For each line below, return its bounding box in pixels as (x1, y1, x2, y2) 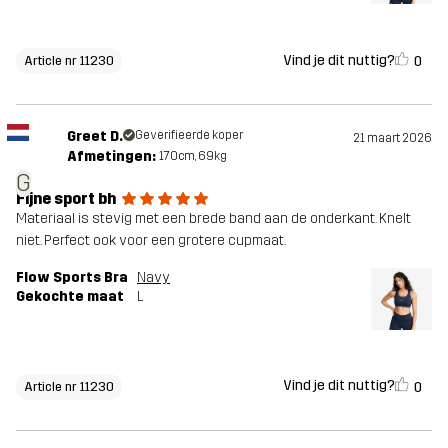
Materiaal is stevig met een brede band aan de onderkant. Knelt (16, 210, 411, 228)
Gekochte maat (16, 288, 124, 306)
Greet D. (66, 128, 123, 146)
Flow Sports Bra (16, 269, 128, 287)
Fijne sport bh (16, 189, 116, 209)
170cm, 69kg (158, 149, 227, 164)
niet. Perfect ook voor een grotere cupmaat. (16, 232, 286, 250)
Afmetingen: (66, 148, 156, 166)
